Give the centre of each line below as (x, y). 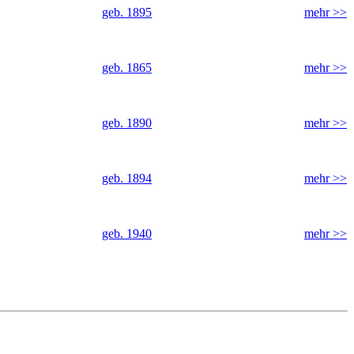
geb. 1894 (127, 178)
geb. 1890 (127, 122)
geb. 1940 (127, 233)
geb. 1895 (127, 12)
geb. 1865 (127, 67)
